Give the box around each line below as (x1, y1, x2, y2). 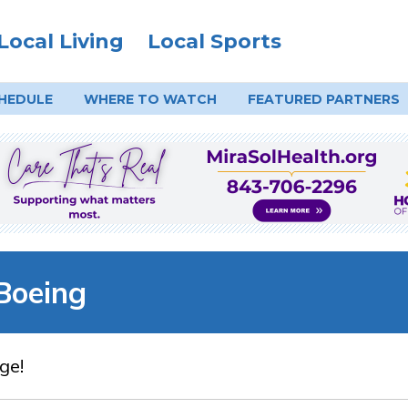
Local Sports (147, 29, 281, 54)
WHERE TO (83, 91, 163, 107)
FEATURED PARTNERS (247, 91, 400, 107)
